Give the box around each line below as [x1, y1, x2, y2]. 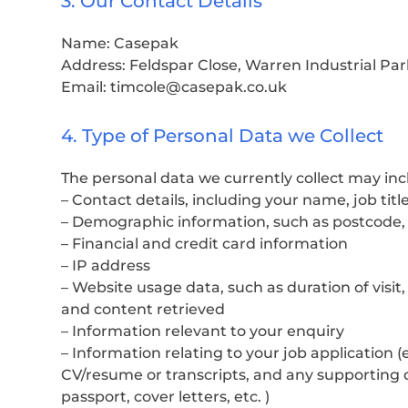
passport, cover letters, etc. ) [61, 388, 270, 405]
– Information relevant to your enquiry [61, 322, 344, 340]
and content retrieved [61, 301, 225, 318]
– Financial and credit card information [61, 235, 348, 252]
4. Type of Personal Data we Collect [61, 125, 383, 147]
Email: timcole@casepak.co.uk [61, 78, 287, 97]
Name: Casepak [61, 35, 178, 53]
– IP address [61, 257, 150, 274]
